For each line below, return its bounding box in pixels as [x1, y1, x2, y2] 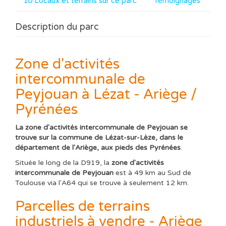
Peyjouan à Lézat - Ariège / [15, 86, 197, 103]
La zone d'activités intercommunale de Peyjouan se [15, 123, 188, 132]
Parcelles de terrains [15, 198, 150, 215]
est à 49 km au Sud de [116, 168, 191, 178]
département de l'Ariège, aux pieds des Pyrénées [15, 143, 181, 152]
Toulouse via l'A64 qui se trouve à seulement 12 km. [15, 179, 189, 188]
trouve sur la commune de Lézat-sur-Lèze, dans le [15, 133, 183, 142]
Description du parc [15, 21, 99, 32]
